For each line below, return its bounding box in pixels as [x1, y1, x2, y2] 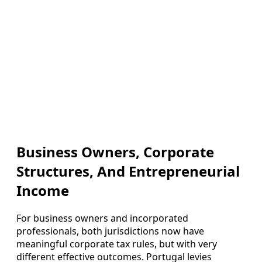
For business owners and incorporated [16, 212, 188, 225]
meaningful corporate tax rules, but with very [16, 237, 217, 251]
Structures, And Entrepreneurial [16, 161, 240, 181]
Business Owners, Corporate [16, 142, 214, 162]
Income [16, 181, 69, 201]
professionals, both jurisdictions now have [16, 225, 204, 238]
